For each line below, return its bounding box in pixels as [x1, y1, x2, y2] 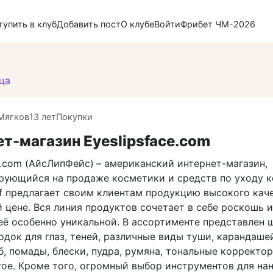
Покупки [56, 111, 93, 122]
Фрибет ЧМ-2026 [180, 18, 255, 29]
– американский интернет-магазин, [96, 157, 268, 169]
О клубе [121, 18, 154, 29]
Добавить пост [57, 18, 121, 29]
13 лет [29, 111, 56, 122]
